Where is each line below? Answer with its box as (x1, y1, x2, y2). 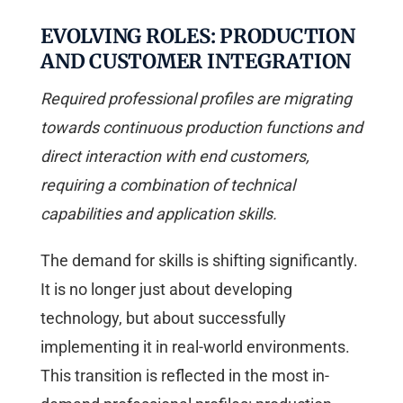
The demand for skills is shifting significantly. (40, 250, 358, 270)
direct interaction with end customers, (40, 146, 309, 166)
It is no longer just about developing (40, 279, 292, 299)
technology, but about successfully (40, 308, 286, 327)
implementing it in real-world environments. (40, 336, 350, 356)
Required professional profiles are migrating (40, 88, 352, 108)
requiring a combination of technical (40, 175, 295, 194)
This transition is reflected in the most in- (40, 365, 329, 385)
